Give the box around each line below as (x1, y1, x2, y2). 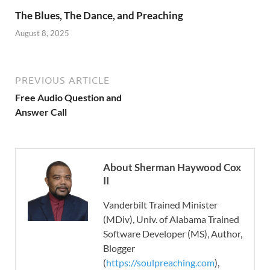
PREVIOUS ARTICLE (15, 74, 110, 86)
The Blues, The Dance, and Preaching (15, 9, 183, 22)
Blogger (103, 242, 135, 254)
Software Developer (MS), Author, (103, 227, 242, 239)
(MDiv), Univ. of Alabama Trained (103, 213, 239, 225)
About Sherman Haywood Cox (103, 160, 241, 174)
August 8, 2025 (15, 28, 69, 38)
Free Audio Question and (15, 91, 122, 103)
